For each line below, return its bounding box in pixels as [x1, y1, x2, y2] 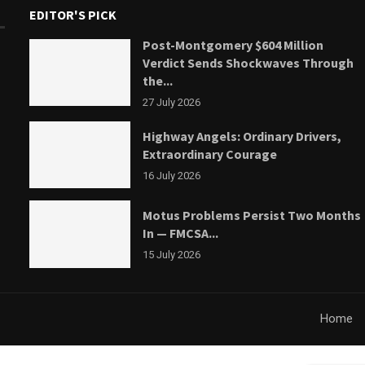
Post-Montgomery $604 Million [142, 36, 323, 53]
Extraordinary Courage [142, 146, 277, 163]
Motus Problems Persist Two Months [142, 207, 361, 224]
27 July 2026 [142, 95, 200, 108]
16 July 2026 [142, 169, 200, 182]
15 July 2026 [142, 248, 200, 262]
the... [142, 72, 173, 89]
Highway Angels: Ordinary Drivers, [142, 128, 341, 145]
